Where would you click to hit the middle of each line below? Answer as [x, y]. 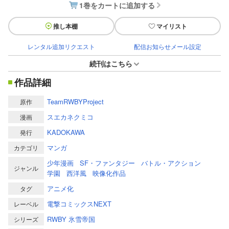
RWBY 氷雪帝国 [71, 219]
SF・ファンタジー [107, 163]
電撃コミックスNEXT [79, 203]
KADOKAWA [66, 132]
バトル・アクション [171, 163]
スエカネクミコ [70, 117]
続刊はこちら [111, 63]
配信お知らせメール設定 [168, 46]
